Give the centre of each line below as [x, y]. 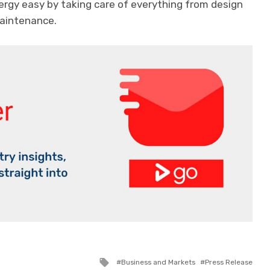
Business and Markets [158, 262]
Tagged [128, 261]
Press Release [229, 262]
